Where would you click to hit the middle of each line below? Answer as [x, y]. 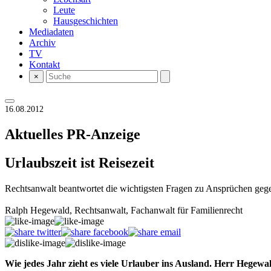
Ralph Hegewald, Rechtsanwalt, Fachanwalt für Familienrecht [124, 210]
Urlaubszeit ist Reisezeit [80, 162]
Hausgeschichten [86, 21]
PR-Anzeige [103, 134]
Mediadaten [51, 32]
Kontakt [44, 64]
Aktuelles [36, 134]
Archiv [42, 43]
